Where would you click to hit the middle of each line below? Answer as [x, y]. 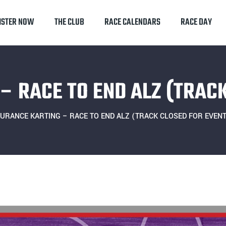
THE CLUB [69, 22]
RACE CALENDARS [132, 22]
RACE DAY [196, 22]
